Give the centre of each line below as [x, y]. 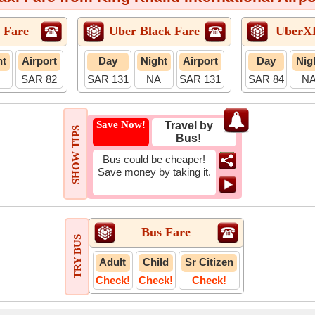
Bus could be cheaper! [154, 159]
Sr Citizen [209, 262]
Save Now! [121, 124]
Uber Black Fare [154, 31]
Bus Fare [166, 232]
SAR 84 [266, 79]
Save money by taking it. [154, 172]
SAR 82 [39, 79]
